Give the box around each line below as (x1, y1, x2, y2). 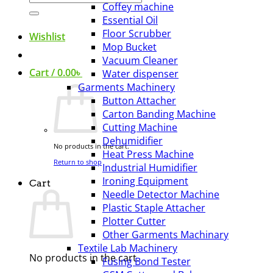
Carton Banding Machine (102, 107, 216, 121)
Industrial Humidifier (102, 161, 197, 174)
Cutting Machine (102, 121, 177, 134)
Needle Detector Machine (102, 188, 219, 201)
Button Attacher (102, 94, 176, 107)
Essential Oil (102, 13, 158, 27)
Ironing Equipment (102, 174, 188, 188)
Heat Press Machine (102, 147, 194, 161)
